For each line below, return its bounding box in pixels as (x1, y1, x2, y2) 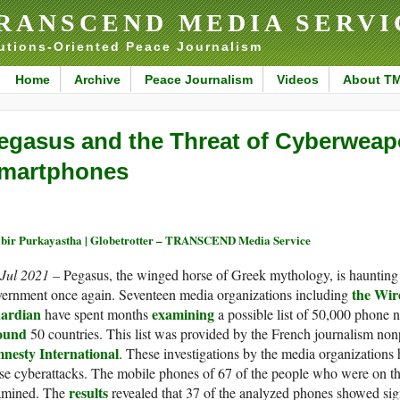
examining (152, 304, 214, 325)
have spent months (41, 304, 152, 324)
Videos (276, 72, 319, 87)
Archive (73, 72, 121, 87)
